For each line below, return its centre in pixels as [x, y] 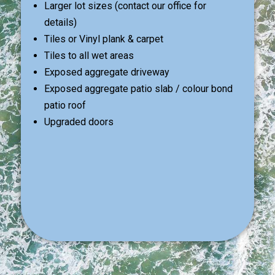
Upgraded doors [79, 122]
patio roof [65, 105]
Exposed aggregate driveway [107, 72]
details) [60, 22]
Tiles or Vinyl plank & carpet [103, 39]
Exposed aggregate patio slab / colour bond [138, 89]
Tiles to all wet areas [89, 56]
